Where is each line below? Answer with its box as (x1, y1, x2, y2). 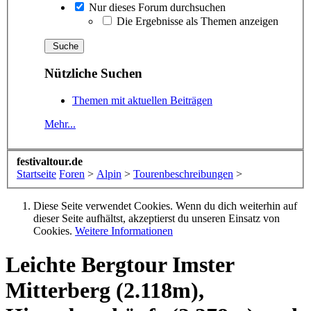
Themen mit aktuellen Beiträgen (72, 94, 212, 107)
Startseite (17, 167, 56, 180)
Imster (167, 252, 234, 278)
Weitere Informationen (75, 224, 173, 237)
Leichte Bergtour (6, 252, 167, 278)
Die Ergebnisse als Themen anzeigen (114, 15, 278, 27)
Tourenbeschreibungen (133, 167, 233, 180)
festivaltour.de (17, 155, 83, 167)
